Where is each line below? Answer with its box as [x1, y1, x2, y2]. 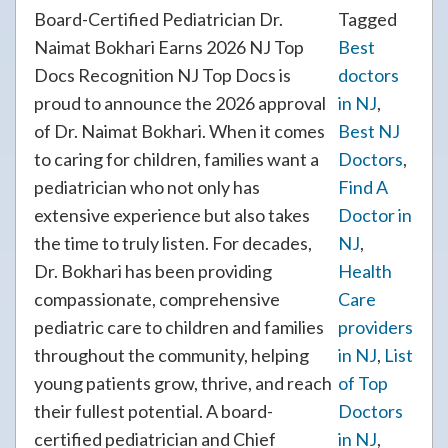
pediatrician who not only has [34, 176, 260, 198]
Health [338, 260, 392, 282]
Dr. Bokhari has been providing [34, 260, 272, 282]
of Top [338, 372, 388, 394]
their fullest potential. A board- [34, 400, 273, 422]
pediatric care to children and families [34, 316, 324, 338]
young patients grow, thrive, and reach [34, 372, 332, 394]
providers [338, 316, 413, 338]
